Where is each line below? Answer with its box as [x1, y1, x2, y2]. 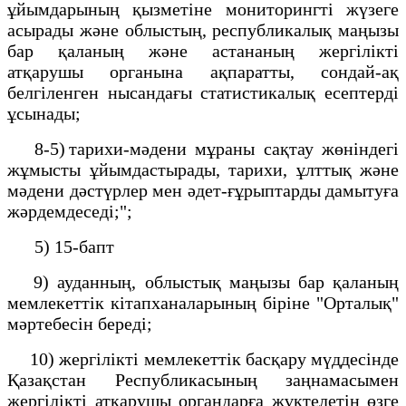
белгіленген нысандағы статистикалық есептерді [7, 82, 399, 102]
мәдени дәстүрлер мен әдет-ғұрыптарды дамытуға [7, 179, 399, 200]
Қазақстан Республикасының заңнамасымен [7, 369, 399, 390]
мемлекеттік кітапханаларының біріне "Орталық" [7, 292, 399, 313]
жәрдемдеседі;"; [7, 200, 137, 221]
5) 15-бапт [7, 236, 114, 256]
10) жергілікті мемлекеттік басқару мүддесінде [7, 348, 399, 369]
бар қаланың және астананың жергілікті [7, 40, 399, 61]
